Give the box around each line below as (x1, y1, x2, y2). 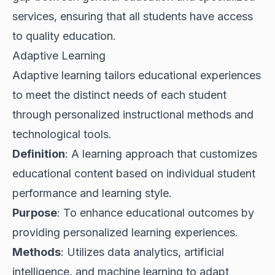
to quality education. (12, 29, 116, 43)
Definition (12, 147, 65, 161)
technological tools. (12, 128, 112, 141)
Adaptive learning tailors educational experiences (12, 69, 261, 82)
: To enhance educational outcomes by (57, 206, 254, 220)
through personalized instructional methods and (12, 108, 254, 122)
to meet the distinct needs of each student (12, 88, 227, 102)
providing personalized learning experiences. (12, 226, 238, 239)
